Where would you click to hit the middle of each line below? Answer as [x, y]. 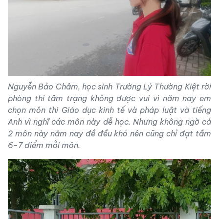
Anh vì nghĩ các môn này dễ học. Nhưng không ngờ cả [109, 122]
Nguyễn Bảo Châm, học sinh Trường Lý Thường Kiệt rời [109, 87]
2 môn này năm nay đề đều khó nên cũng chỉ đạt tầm [109, 133]
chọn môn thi [35, 110]
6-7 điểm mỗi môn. [44, 145]
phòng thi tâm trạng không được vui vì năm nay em [109, 98]
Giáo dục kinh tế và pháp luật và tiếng [136, 110]
